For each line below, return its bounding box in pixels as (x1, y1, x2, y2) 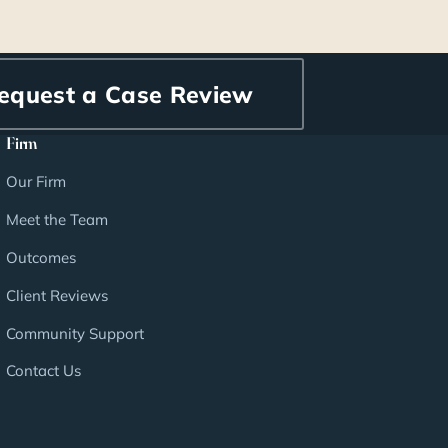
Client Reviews (6, 285, 109, 305)
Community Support (6, 323, 145, 343)
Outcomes (6, 247, 77, 267)
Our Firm (6, 172, 67, 192)
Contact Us (6, 361, 82, 381)
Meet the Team (6, 210, 109, 230)
